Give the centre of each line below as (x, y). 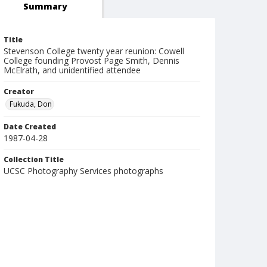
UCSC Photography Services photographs (83, 171)
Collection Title (34, 159)
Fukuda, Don (31, 104)
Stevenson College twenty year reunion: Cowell (94, 51)
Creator (19, 91)
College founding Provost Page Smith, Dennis (91, 60)
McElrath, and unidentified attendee (72, 70)
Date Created (30, 127)
